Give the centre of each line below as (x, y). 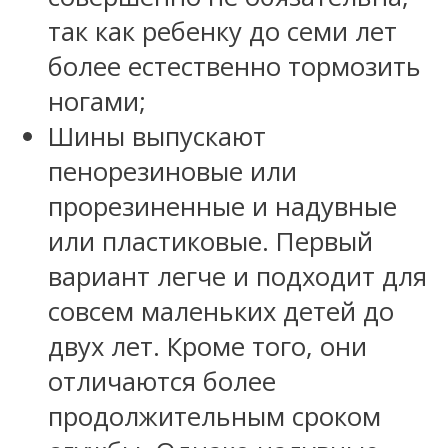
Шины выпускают (157, 137)
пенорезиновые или (172, 172)
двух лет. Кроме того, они (207, 347)
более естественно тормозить (234, 67)
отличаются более (162, 382)
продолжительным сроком (214, 417)
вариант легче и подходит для (237, 277)
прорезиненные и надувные (222, 207)
